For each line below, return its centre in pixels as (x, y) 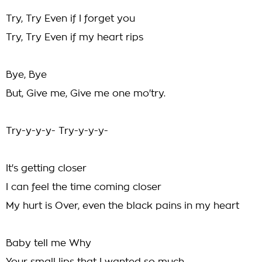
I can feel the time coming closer (84, 187)
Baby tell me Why (49, 243)
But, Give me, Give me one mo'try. (86, 94)
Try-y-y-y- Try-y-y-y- (57, 131)
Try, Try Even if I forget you (70, 19)
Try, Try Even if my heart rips (75, 37)
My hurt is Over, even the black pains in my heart (123, 206)
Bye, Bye (26, 75)
